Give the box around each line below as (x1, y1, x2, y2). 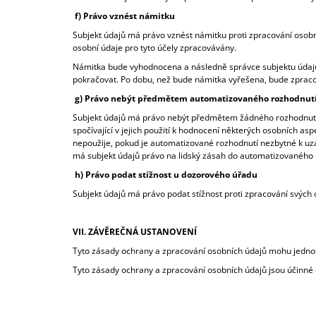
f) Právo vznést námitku (75, 10, 177, 23)
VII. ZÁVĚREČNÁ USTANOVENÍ (73, 226, 197, 238)
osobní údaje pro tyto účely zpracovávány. (73, 42, 241, 54)
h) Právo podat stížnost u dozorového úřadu (75, 169, 260, 181)
